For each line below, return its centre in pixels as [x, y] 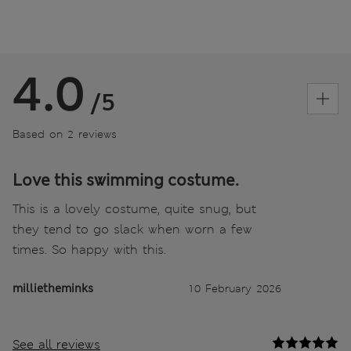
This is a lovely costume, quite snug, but [134, 208]
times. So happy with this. [89, 249]
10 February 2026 [235, 288]
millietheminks [53, 288]
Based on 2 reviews [65, 134]
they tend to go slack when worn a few [132, 229]
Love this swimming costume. [126, 180]
